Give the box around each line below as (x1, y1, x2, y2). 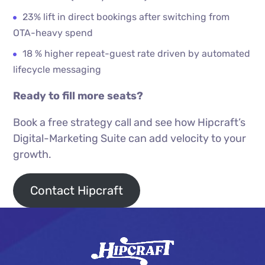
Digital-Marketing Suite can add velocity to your (13, 132, 247, 145)
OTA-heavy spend (13, 27, 93, 38)
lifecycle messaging (13, 64, 102, 75)
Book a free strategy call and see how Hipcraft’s (13, 116, 246, 129)
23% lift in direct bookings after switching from (22, 11, 230, 22)
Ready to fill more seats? (13, 89, 144, 102)
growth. (13, 148, 52, 161)
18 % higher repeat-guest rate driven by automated (22, 48, 251, 59)
